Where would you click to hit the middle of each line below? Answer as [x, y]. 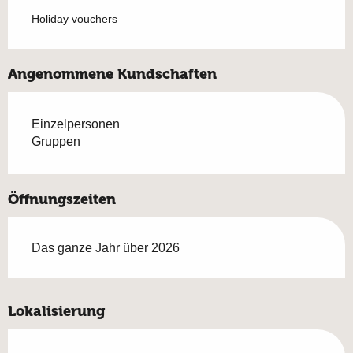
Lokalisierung [56, 311]
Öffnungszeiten [62, 199]
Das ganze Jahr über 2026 [106, 247]
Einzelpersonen [76, 124]
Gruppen [56, 141]
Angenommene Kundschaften [112, 74]
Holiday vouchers [74, 19]
